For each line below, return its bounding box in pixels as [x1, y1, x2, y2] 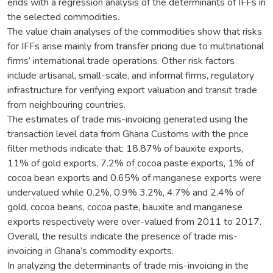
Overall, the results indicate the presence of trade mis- [7, 229, 238, 243]
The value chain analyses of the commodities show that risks [7, 24, 262, 38]
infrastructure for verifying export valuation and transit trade [7, 83, 257, 97]
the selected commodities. [7, 10, 119, 24]
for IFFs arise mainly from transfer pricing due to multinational [7, 39, 264, 53]
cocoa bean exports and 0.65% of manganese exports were [7, 171, 261, 185]
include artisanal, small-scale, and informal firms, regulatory [7, 68, 254, 82]
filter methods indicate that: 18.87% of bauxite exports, [7, 141, 243, 155]
